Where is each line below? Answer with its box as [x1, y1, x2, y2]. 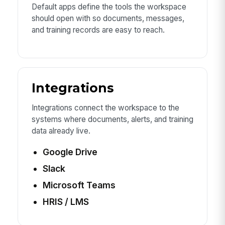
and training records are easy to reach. [31, 25, 165, 35]
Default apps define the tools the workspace [31, 2, 186, 12]
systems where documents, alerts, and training [31, 115, 193, 125]
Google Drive [42, 147, 97, 158]
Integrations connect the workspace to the [31, 103, 179, 113]
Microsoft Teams [42, 180, 116, 191]
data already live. [31, 126, 90, 136]
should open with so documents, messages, [31, 14, 184, 24]
